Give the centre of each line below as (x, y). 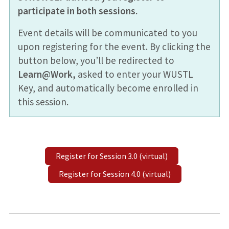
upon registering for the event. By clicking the (114, 47)
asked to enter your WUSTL (135, 74)
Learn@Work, (48, 74)
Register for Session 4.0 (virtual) (114, 174)
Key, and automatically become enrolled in (108, 88)
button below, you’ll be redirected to (96, 61)
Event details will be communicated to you (107, 33)
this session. (43, 102)
